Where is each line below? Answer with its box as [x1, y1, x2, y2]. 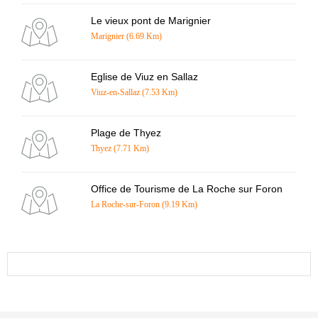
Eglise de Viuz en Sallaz [91, 71, 198, 82]
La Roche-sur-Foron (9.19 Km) [91, 199, 197, 209]
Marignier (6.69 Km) [91, 31, 162, 41]
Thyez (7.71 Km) [91, 143, 149, 153]
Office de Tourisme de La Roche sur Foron [91, 183, 283, 194]
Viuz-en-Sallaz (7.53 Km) [91, 87, 177, 97]
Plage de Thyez [91, 127, 161, 138]
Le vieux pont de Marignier [91, 15, 211, 26]
